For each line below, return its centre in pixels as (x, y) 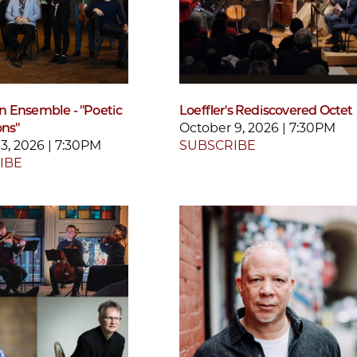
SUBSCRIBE (218, 146)
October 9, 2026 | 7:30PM (257, 128)
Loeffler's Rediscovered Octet (266, 111)
